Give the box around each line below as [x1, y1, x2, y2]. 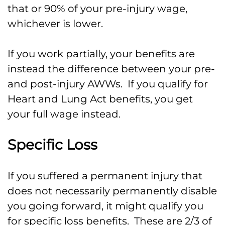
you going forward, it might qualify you [8, 200, 203, 212]
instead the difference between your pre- [8, 63, 215, 75]
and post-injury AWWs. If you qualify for [8, 78, 208, 90]
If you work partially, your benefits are [8, 48, 195, 60]
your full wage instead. [8, 108, 121, 121]
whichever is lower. [8, 18, 103, 30]
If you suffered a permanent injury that [8, 170, 202, 182]
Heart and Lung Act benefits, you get [8, 93, 193, 105]
